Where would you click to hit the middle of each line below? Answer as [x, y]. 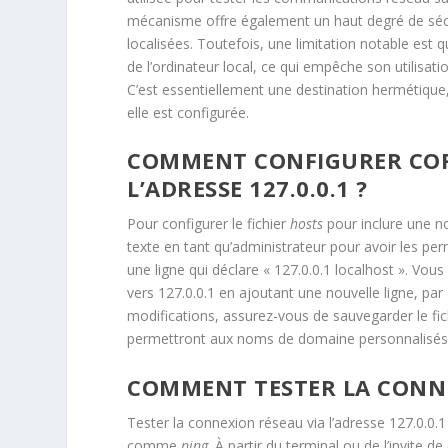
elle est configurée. [188, 112]
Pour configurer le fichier [209, 224]
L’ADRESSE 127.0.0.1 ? [247, 188]
